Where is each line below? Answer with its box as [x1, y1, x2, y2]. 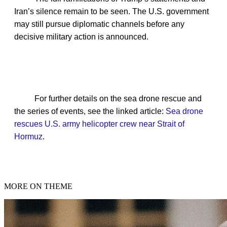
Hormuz [14, 132, 43, 141]
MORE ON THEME [4, 182, 72, 191]
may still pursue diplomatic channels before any [14, 20, 184, 29]
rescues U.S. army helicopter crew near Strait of [14, 120, 184, 129]
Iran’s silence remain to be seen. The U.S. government [14, 7, 209, 16]
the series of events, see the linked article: [14, 107, 166, 116]
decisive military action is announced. [14, 32, 148, 42]
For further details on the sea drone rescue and [34, 94, 202, 103]
